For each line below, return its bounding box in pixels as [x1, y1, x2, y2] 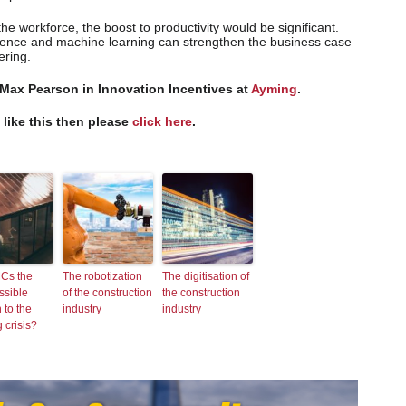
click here [132, 113, 192, 129]
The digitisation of [162, 269, 249, 283]
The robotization [63, 269, 142, 283]
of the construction [63, 285, 152, 299]
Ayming [251, 81, 297, 96]
